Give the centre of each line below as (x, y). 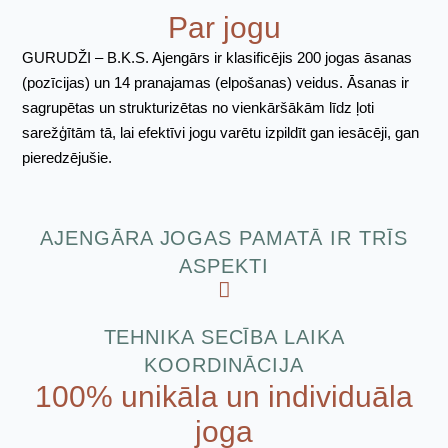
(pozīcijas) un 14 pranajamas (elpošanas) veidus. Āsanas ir (216, 83)
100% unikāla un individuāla (224, 396)
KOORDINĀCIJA (224, 364)
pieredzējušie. (67, 158)
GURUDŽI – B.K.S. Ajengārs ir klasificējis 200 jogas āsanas (217, 58)
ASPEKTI (224, 265)
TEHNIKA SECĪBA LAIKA (224, 336)
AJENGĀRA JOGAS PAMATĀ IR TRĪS (224, 237)
